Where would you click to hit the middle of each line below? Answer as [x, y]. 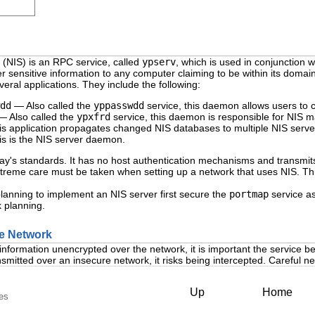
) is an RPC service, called [82, 62]
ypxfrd [94, 116]
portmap [249, 194]
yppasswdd [119, 105]
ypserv [159, 62]
